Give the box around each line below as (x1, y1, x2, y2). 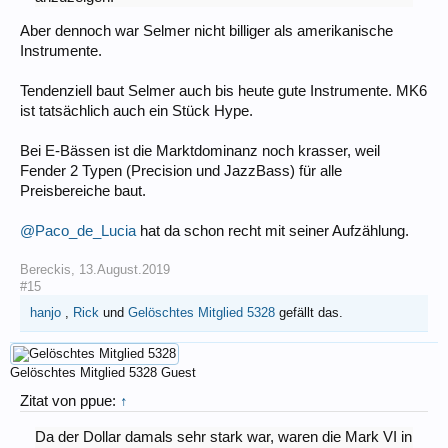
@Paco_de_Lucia (20, 223, 136, 240)
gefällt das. (275, 305, 343, 321)
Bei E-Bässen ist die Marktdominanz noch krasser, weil (20, 143, 380, 160)
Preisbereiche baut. (20, 183, 146, 200)
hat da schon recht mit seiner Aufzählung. (136, 223, 409, 240)
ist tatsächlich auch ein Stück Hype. (20, 103, 253, 120)
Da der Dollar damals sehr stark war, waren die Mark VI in (34, 428, 412, 445)
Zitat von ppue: (20, 393, 120, 410)
